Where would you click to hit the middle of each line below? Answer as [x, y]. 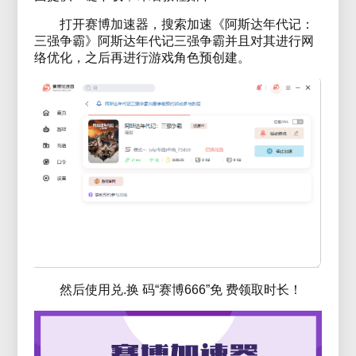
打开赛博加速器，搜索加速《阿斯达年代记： [186, 25]
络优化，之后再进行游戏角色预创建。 [142, 58]
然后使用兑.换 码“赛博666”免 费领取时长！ [180, 289]
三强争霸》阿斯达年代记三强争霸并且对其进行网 [174, 41]
